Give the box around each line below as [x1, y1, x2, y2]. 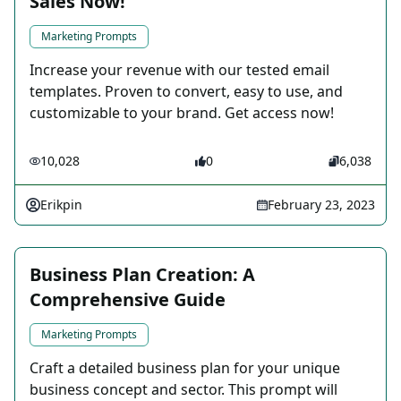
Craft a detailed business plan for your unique [30, 358, 340, 379]
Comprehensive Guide [30, 287, 226, 312]
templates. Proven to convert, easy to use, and [30, 81, 343, 102]
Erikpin [40, 196, 82, 214]
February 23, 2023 [268, 196, 375, 214]
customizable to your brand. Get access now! [30, 103, 334, 124]
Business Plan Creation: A [30, 262, 255, 287]
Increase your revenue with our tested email [30, 60, 329, 81]
